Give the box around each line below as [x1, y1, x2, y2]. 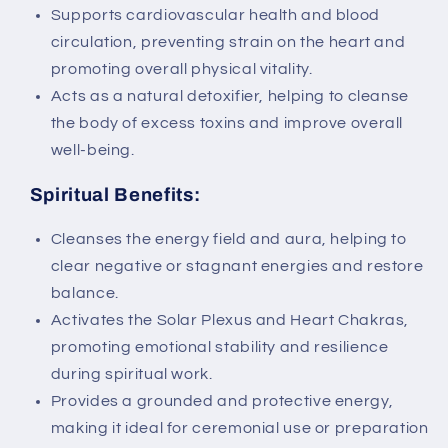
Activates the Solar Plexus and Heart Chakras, [50, 311, 410, 328]
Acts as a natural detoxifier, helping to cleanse [50, 88, 409, 105]
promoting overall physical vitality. [50, 61, 313, 78]
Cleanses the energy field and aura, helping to [50, 230, 407, 247]
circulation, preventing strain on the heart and [50, 34, 406, 51]
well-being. [50, 142, 135, 159]
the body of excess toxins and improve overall [50, 115, 404, 132]
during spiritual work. [50, 365, 213, 382]
